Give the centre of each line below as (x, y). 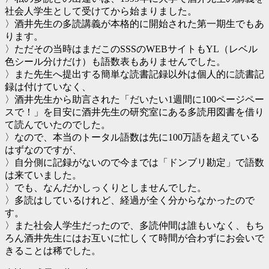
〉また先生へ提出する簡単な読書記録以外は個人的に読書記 (134, 74)
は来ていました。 (43, 175)
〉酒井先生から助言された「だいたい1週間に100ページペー (134, 100)
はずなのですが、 (43, 150)
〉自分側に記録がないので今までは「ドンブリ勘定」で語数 (134, 163)
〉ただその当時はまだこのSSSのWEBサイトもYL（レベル (131, 49)
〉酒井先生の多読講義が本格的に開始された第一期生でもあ (134, 24)
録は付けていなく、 (48, 87)
